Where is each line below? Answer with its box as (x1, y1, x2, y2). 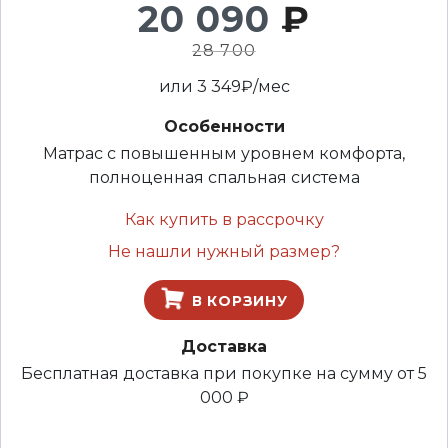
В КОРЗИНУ (187, 292, 288, 311)
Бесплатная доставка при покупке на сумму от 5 (21, 364, 427, 384)
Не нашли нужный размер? (108, 242, 340, 262)
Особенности (163, 117, 285, 137)
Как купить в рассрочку (124, 210, 324, 230)
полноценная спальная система (88, 168, 360, 188)
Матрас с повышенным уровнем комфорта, (43, 144, 405, 164)
